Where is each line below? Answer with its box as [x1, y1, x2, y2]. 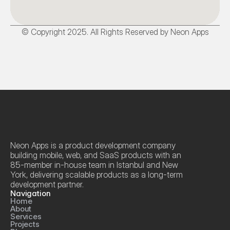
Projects [10, 219, 40, 229]
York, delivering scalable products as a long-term [10, 169, 183, 180]
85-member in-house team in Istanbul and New [10, 160, 178, 170]
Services [10, 212, 42, 221]
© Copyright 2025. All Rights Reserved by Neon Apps [21, 27, 209, 37]
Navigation [10, 188, 51, 198]
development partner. [10, 179, 84, 189]
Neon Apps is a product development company [10, 140, 176, 150]
